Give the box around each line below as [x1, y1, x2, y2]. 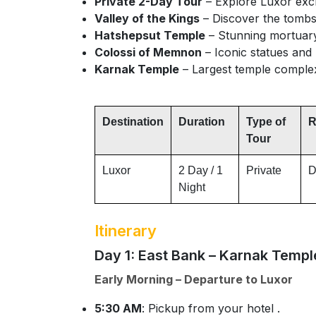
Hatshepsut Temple [95, 28, 205, 42]
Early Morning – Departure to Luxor [95, 272, 293, 286]
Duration [178, 116, 225, 128]
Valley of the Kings [95, 11, 200, 25]
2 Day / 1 [178, 164, 223, 176]
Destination [102, 116, 164, 128]
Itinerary [95, 221, 157, 240]
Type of [246, 116, 286, 128]
